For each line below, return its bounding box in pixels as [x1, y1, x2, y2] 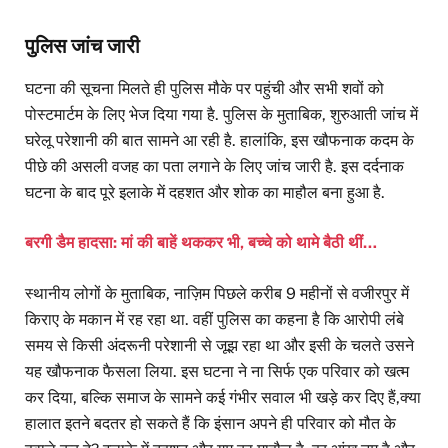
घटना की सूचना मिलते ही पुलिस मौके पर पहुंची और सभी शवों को [25, 79, 384, 99]
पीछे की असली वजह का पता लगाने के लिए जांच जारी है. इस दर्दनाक [25, 157, 404, 177]
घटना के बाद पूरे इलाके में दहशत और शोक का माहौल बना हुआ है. [25, 183, 385, 203]
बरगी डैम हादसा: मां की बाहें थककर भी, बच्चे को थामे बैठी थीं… [25, 233, 377, 253]
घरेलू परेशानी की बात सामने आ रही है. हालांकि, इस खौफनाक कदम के [25, 131, 414, 151]
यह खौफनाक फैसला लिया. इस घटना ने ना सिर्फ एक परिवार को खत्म [25, 361, 409, 381]
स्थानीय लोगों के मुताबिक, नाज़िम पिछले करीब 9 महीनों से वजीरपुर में [25, 283, 409, 303]
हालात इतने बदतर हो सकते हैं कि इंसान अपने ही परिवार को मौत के [25, 413, 396, 433]
